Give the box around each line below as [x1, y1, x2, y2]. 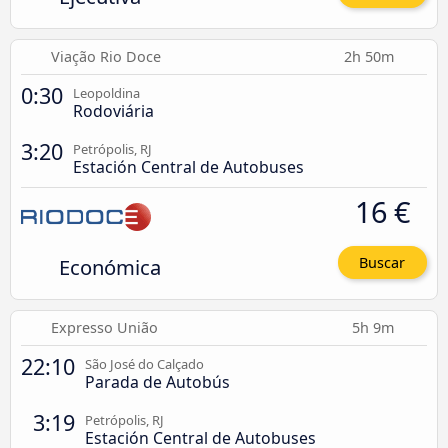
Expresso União [51, 318, 159, 338]
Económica [58, 252, 161, 281]
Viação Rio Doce [51, 46, 162, 66]
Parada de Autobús [85, 371, 230, 394]
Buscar [359, 253, 406, 273]
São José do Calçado [85, 355, 204, 374]
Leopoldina [73, 83, 140, 102]
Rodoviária [73, 99, 154, 122]
